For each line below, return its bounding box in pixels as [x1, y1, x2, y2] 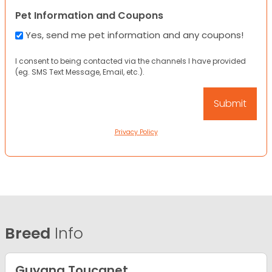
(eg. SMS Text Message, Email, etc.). [15, 66, 144, 77]
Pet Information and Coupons [15, 8, 163, 22]
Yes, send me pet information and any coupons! [25, 29, 243, 42]
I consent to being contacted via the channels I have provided [15, 55, 246, 66]
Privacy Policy [114, 127, 158, 137]
